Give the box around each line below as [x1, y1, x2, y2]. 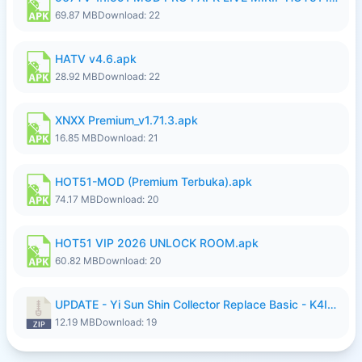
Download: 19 [95, 316, 157, 328]
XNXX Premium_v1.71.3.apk [55, 113, 198, 127]
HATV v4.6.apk [55, 52, 137, 65]
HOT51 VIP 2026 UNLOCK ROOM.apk [55, 236, 259, 250]
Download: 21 [97, 132, 158, 144]
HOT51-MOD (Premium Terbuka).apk [55, 175, 252, 188]
